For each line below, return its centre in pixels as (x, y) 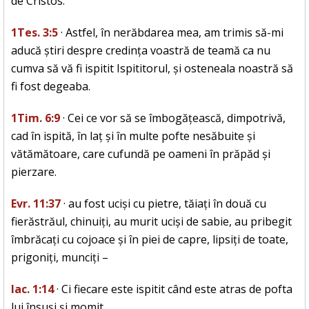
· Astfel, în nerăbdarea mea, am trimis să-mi (171, 33)
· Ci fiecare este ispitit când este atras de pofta (173, 289)
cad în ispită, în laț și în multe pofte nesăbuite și (133, 136)
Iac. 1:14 (32, 289)
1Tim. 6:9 (36, 118)
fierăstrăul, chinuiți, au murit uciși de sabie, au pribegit (151, 222)
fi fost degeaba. (51, 87)
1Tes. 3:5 (34, 33)
